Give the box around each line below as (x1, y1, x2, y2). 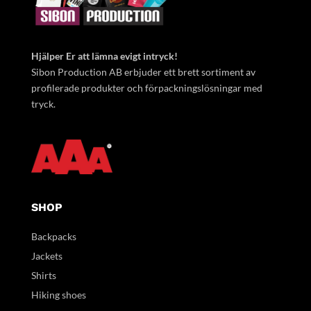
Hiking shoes (31, 289, 86, 301)
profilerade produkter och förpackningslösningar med (31, 82, 262, 94)
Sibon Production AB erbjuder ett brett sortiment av (31, 66, 255, 78)
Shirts (31, 269, 56, 281)
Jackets (31, 250, 62, 262)
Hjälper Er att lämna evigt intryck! (31, 50, 178, 62)
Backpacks (31, 230, 76, 242)
